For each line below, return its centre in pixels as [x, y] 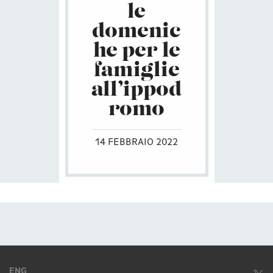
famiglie [136, 71]
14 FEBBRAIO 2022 [136, 142]
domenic [136, 32]
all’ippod [136, 90]
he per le [136, 51]
